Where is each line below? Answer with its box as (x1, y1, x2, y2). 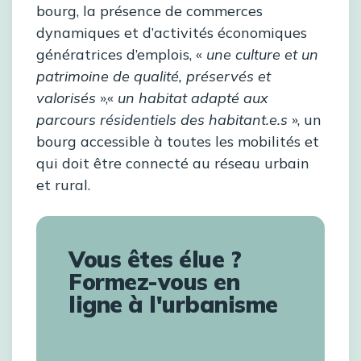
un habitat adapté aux (118, 89, 268, 108)
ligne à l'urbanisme (68, 290, 278, 319)
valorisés (36, 89, 96, 108)
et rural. (36, 176, 90, 195)
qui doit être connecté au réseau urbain (36, 154, 309, 173)
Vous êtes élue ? (68, 245, 241, 274)
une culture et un (206, 45, 318, 64)
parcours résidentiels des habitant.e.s (36, 110, 288, 130)
